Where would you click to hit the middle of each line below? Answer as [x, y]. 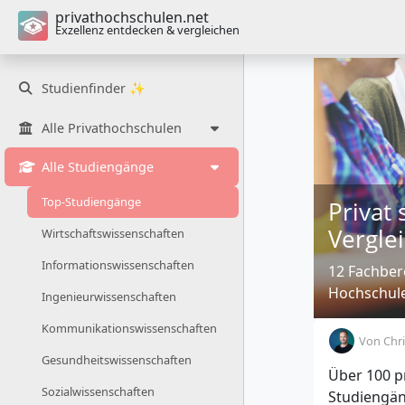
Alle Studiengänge [98, 166]
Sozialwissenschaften [98, 392]
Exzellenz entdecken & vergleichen [147, 30]
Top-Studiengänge [91, 202]
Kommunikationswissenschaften [129, 329]
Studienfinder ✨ [94, 89]
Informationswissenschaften [118, 265]
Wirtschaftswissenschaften [113, 234]
